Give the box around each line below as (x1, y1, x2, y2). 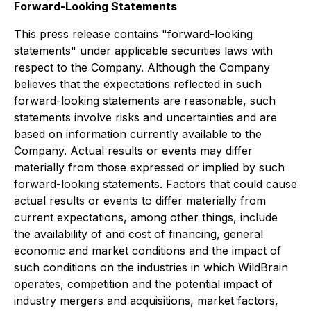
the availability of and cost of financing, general (14, 227, 263, 241)
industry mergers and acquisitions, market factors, (14, 294, 278, 308)
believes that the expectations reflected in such (14, 77, 262, 91)
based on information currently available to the (14, 127, 262, 141)
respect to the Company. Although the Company (14, 60, 270, 74)
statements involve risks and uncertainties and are (14, 110, 277, 124)
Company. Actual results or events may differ (14, 144, 253, 158)
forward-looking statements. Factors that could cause (14, 177, 297, 191)
